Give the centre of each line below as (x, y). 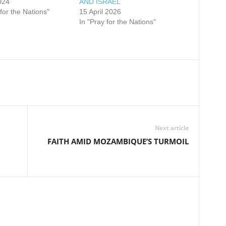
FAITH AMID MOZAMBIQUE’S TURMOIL (118, 141)
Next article (172, 128)
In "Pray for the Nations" (117, 22)
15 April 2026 (100, 12)
